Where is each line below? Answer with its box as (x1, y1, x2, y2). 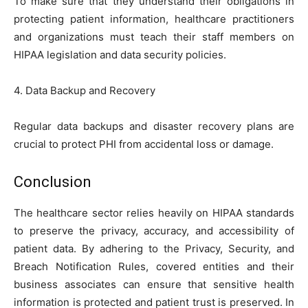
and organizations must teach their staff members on (14, 30, 294, 43)
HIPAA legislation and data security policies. (14, 47, 226, 61)
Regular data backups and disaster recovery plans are (14, 119, 294, 133)
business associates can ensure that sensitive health (14, 277, 294, 291)
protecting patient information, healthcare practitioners (14, 12, 294, 25)
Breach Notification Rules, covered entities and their (14, 259, 294, 273)
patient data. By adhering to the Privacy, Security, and (14, 241, 294, 255)
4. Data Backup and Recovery (14, 83, 155, 97)
